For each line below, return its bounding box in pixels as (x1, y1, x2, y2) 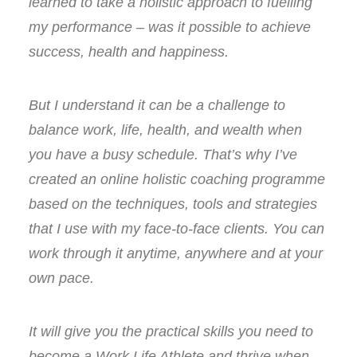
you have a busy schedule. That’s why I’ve (29, 147, 297, 163)
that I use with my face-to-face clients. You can (29, 221, 324, 237)
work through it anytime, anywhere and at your (29, 245, 323, 261)
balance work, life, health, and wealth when (29, 122, 302, 138)
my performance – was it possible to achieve (29, 19, 311, 35)
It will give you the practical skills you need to (29, 324, 313, 339)
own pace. (29, 270, 94, 286)
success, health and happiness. (29, 44, 229, 60)
